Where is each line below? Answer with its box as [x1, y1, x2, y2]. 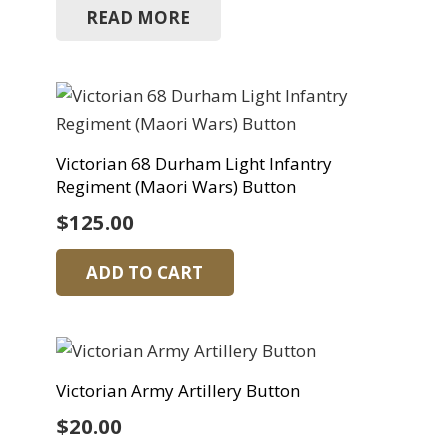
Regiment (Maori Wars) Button [55, 174, 296, 198]
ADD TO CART [86, 261, 204, 285]
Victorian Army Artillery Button [55, 379, 300, 403]
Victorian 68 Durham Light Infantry [55, 151, 332, 175]
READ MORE [86, 5, 191, 29]
